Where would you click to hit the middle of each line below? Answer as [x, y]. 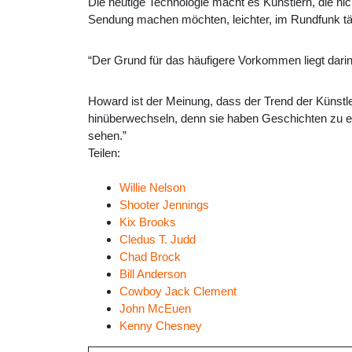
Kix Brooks [148, 222]
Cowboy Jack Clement [178, 291]
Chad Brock [150, 257]
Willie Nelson [152, 188]
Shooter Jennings [164, 205]
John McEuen [155, 309]
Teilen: [106, 153]
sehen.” [107, 136]
